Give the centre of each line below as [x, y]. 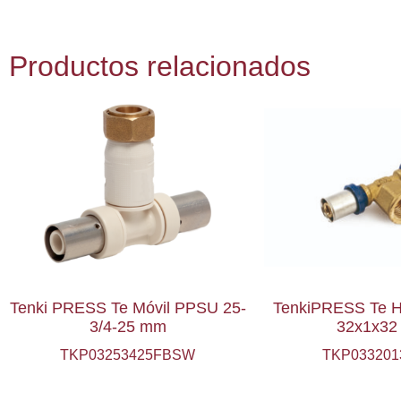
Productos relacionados [160, 67]
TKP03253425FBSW [128, 355]
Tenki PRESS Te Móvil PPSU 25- [128, 308]
